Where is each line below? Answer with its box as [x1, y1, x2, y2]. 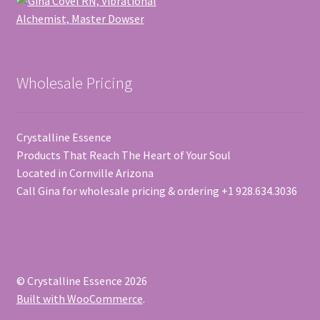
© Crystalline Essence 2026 [16, 274, 147, 289]
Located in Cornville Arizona [16, 166, 154, 181]
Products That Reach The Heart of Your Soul [16, 148, 231, 163]
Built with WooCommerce [16, 291, 143, 306]
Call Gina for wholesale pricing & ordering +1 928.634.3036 [16, 184, 297, 199]
